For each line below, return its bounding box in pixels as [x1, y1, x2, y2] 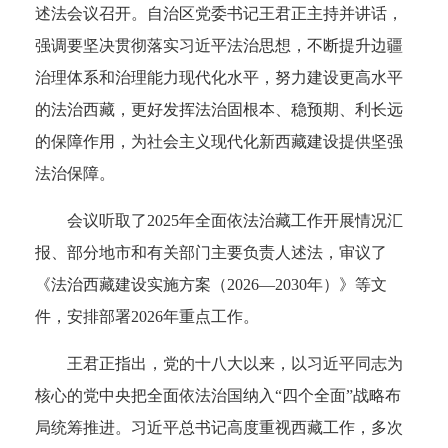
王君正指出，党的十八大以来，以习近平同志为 [67, 354, 403, 372]
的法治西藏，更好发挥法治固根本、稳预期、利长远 [35, 100, 403, 118]
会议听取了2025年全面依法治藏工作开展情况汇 [67, 211, 403, 229]
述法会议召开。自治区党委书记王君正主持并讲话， [35, 4, 403, 22]
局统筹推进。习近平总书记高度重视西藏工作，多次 [35, 418, 403, 436]
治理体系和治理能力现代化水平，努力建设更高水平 [35, 68, 403, 86]
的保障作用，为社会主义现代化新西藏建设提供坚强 [35, 132, 403, 150]
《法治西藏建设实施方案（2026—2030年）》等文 [35, 275, 387, 293]
